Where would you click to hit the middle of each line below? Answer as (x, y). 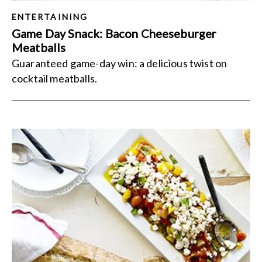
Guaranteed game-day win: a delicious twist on (120, 63)
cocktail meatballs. (55, 78)
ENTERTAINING (50, 17)
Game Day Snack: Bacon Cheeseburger (114, 33)
